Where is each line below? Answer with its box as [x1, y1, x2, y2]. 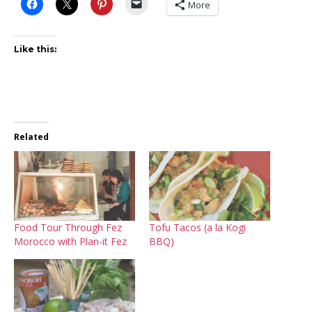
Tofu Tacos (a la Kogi [149, 220, 246, 234]
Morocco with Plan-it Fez [14, 234, 127, 248]
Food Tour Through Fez [14, 220, 122, 234]
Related [14, 131, 49, 143]
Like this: [14, 44, 56, 55]
